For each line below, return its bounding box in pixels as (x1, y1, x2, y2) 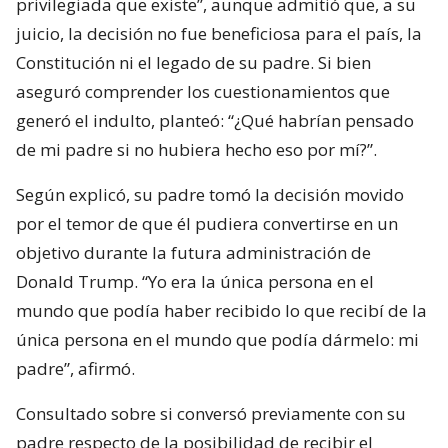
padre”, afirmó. (16, 357, 135, 381)
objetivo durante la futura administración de (16, 241, 371, 265)
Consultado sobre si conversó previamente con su (16, 402, 406, 426)
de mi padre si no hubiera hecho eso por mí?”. (16, 138, 377, 162)
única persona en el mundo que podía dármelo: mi (16, 328, 419, 352)
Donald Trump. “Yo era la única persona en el (16, 270, 374, 294)
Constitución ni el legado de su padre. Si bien (16, 51, 371, 75)
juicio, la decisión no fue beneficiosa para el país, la (16, 22, 422, 46)
